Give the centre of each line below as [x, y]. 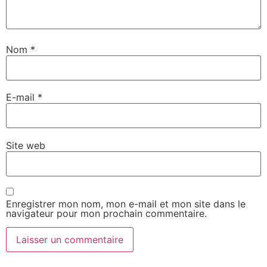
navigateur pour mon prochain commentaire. [106, 214]
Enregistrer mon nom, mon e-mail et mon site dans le [126, 204]
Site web [26, 145]
